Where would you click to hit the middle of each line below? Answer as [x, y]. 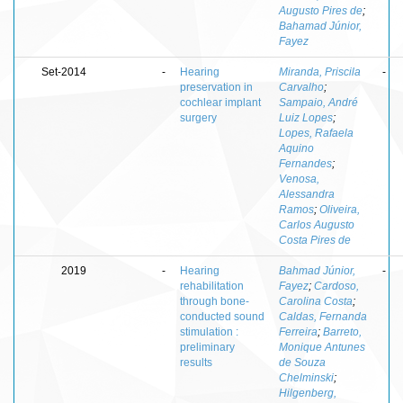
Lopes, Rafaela [316, 133]
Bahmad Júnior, [317, 270]
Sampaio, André [318, 102]
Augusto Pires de [321, 10]
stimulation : [209, 331]
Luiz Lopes [306, 117]
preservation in [216, 87]
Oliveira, [340, 209]
